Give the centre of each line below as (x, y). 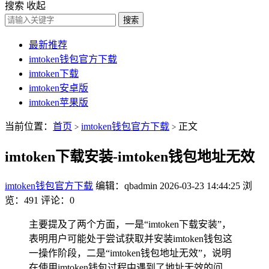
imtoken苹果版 (59, 102)
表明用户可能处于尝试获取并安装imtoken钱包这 (131, 238)
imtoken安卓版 (59, 88)
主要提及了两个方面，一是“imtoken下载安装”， (130, 224)
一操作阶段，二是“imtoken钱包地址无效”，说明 (130, 253)
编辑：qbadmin (126, 186)
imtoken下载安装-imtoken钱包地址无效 (130, 156)
